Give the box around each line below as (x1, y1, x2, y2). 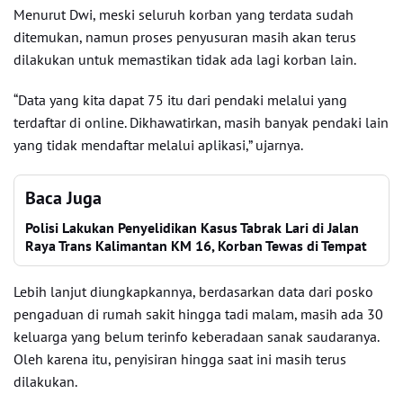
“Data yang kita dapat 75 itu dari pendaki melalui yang (13, 91, 347, 109)
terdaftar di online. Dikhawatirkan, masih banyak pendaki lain (13, 113, 389, 131)
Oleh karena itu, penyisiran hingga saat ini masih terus (13, 350, 346, 368)
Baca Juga (25, 186, 102, 210)
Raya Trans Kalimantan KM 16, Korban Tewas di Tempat (25, 237, 367, 255)
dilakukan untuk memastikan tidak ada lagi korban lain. (13, 50, 356, 68)
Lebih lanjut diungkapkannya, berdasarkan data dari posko (13, 282, 373, 300)
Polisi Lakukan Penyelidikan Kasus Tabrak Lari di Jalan (25, 219, 359, 237)
